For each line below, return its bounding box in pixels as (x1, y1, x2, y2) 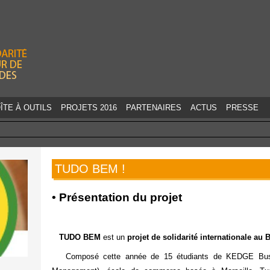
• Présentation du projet (51, 191, 182, 204)
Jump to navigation (99, 2, 171, 14)
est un (100, 233, 127, 242)
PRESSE (226, 103, 259, 112)
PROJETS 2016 (61, 103, 117, 112)
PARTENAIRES (126, 103, 181, 112)
